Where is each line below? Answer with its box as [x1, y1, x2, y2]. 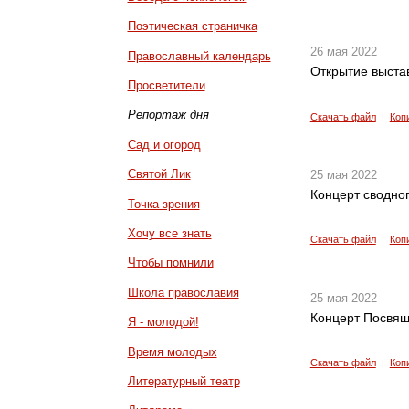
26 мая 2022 [309, 45, 377, 59]
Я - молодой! [127, 315, 199, 330]
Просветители [127, 78, 205, 92]
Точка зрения [127, 196, 200, 211]
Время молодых [127, 344, 217, 359]
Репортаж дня [127, 108, 209, 122]
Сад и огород [127, 137, 201, 152]
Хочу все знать [127, 225, 212, 240]
